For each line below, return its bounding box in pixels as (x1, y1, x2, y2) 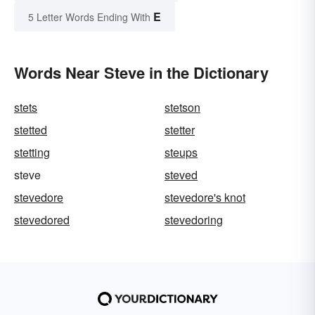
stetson (165, 98, 200, 115)
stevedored (14, 211, 70, 228)
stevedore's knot (165, 188, 245, 205)
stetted (14, 121, 47, 138)
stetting (14, 143, 50, 160)
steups (165, 143, 198, 160)
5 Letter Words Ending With (28, 9, 150, 24)
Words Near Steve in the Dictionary (14, 60, 269, 84)
